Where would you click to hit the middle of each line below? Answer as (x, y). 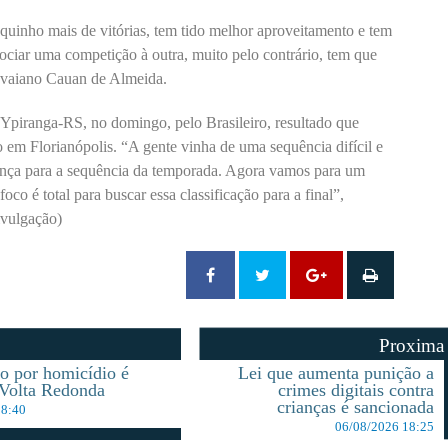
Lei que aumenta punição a (336, 373)
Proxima (412, 346)
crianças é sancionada (356, 407)
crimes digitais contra (356, 390)
